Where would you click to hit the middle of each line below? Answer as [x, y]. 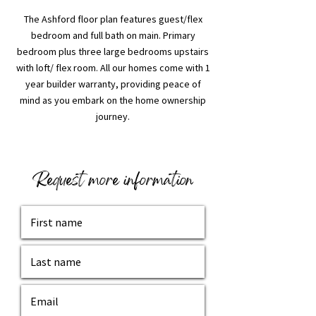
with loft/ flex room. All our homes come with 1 [113, 68]
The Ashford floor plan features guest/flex [113, 19]
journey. [113, 116]
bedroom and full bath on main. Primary [113, 35]
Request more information [113, 182]
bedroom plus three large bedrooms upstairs [113, 51]
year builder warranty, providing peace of [113, 84]
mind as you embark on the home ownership [113, 100]
